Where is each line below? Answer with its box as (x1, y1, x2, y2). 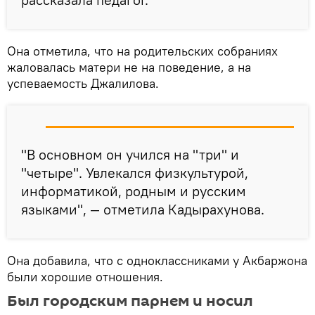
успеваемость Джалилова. (7, 75, 159, 92)
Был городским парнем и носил (7, 290, 253, 312)
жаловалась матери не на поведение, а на (7, 59, 251, 76)
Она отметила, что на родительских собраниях (7, 43, 278, 60)
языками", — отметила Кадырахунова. (21, 200, 264, 219)
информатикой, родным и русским (21, 182, 246, 200)
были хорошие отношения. (7, 269, 163, 285)
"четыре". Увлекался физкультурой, (21, 164, 248, 182)
